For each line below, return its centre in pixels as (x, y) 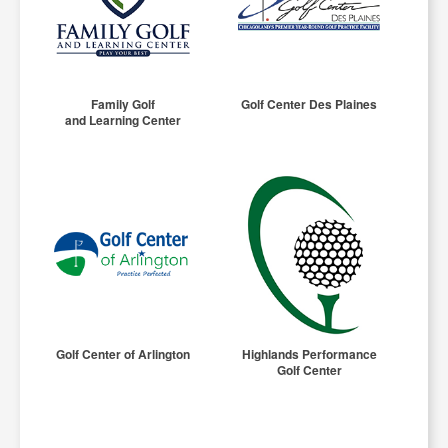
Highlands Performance (309, 353)
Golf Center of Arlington (123, 353)
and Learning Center (123, 119)
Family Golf (123, 103)
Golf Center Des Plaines (309, 103)
